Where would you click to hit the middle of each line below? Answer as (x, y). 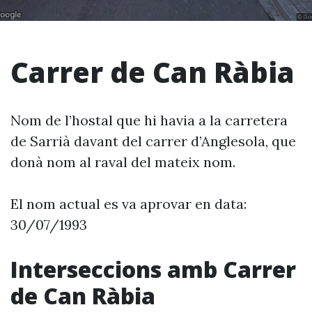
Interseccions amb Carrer (153, 269)
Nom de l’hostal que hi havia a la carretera (149, 120)
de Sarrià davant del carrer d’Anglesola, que (153, 141)
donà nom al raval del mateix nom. (123, 162)
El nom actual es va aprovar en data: (128, 204)
